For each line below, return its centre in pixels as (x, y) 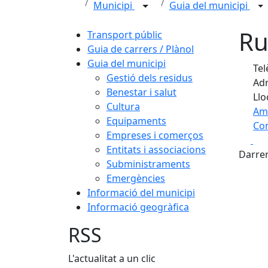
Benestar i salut (141, 92)
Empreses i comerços (155, 135)
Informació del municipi (141, 193)
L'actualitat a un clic (112, 258)
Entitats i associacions (156, 150)
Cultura (123, 106)
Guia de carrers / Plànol (141, 49)
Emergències (136, 178)
